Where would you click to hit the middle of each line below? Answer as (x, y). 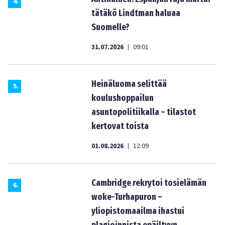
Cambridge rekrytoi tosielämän (149, 183)
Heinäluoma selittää (129, 84)
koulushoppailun (123, 98)
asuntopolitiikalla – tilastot (144, 112)
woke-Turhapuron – (127, 197)
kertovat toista (120, 126)
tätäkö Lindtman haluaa (136, 13)
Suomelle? (110, 27)
